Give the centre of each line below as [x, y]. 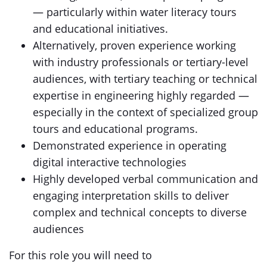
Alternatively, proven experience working [134, 45]
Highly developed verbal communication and [145, 179]
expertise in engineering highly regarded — [141, 95]
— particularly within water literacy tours [135, 12]
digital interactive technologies [110, 162]
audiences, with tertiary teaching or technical [145, 79]
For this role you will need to [80, 255]
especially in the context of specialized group [145, 112]
